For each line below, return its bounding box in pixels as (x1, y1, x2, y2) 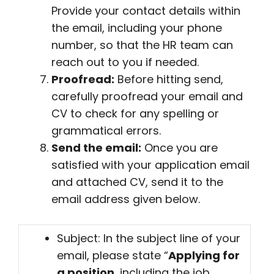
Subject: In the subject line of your (57, 231, 240, 246)
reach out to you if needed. (51, 54, 199, 70)
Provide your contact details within (51, 3, 240, 18)
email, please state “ (57, 248, 168, 263)
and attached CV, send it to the (51, 174, 223, 190)
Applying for (168, 248, 240, 263)
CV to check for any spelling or (51, 106, 219, 121)
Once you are (141, 140, 218, 155)
